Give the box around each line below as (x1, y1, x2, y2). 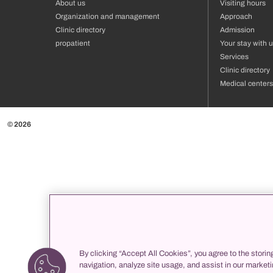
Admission (220, 26, 255, 34)
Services (220, 52, 249, 61)
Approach (220, 12, 252, 21)
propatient (55, 39, 90, 48)
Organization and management (55, 12, 160, 21)
